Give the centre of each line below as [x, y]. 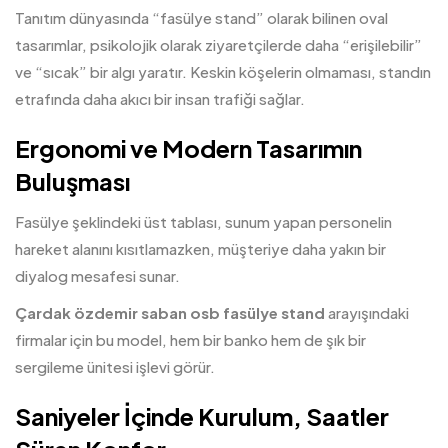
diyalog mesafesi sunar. [97, 275]
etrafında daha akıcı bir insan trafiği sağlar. [160, 98]
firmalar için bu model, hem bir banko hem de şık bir [190, 339]
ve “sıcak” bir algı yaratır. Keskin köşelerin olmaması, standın [223, 71]
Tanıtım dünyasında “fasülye [115, 17]
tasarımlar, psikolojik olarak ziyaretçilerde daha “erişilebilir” [218, 44]
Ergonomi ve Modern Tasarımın [188, 148]
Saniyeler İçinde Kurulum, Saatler [202, 416]
